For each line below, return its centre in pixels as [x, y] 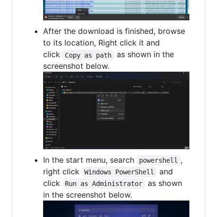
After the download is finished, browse [114, 31]
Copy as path [88, 55]
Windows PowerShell [119, 172]
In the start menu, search [90, 160]
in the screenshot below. [88, 195]
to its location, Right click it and [101, 43]
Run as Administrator [104, 184]
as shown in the [145, 54]
